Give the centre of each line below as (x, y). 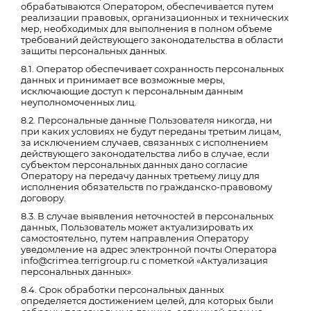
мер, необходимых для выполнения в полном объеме (146, 28)
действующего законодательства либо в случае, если (145, 153)
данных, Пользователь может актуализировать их (137, 227)
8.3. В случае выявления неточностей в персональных (147, 216)
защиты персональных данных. (94, 51)
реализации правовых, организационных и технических (155, 17)
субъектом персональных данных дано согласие (134, 165)
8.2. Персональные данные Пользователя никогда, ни (146, 120)
